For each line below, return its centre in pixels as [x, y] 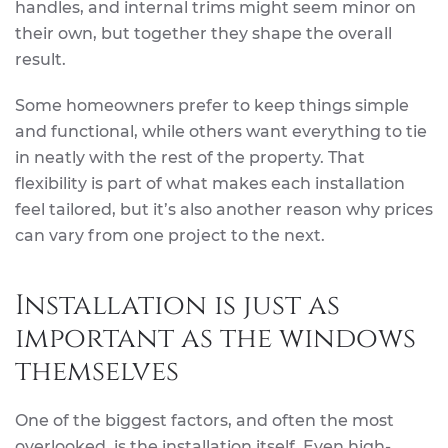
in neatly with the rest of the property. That [190, 158]
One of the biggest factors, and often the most [204, 421]
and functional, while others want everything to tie [221, 132]
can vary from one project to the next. [170, 236]
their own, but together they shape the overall [203, 34]
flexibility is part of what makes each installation [210, 184]
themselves [97, 372]
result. [40, 60]
